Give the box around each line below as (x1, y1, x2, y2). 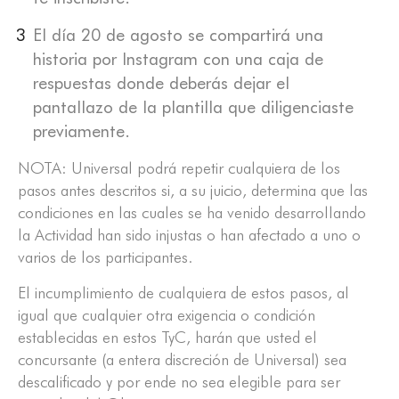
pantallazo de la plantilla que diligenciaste (33, 97, 354, 118)
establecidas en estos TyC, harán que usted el (18, 328, 317, 347)
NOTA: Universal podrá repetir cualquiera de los (18, 159, 340, 178)
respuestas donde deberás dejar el (33, 73, 289, 94)
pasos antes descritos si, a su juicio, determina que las (18, 181, 368, 200)
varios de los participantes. (18, 248, 193, 267)
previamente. (33, 121, 130, 142)
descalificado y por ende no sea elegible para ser (18, 372, 340, 392)
